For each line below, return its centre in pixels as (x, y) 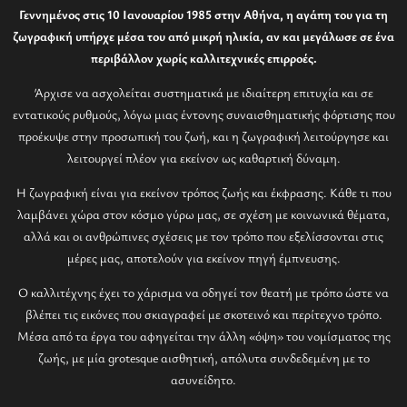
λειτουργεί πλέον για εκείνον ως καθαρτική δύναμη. (203, 158)
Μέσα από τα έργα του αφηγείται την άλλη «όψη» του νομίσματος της (203, 336)
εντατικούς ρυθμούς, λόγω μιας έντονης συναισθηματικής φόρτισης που (203, 114)
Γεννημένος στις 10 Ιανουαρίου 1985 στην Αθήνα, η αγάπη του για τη (203, 14)
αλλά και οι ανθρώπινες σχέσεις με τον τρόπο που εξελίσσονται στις (203, 236)
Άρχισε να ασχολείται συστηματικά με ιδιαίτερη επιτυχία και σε (203, 92)
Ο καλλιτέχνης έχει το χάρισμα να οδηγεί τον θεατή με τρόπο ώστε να (203, 292)
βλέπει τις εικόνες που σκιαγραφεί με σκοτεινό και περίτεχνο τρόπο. (203, 314)
